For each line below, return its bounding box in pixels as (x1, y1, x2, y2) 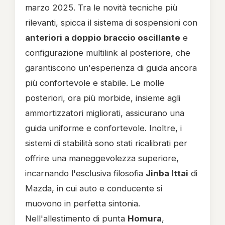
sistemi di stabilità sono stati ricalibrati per (25, 138, 187, 148)
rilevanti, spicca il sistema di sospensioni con (25, 18, 197, 28)
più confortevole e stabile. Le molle (25, 78, 164, 88)
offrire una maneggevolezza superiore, (25, 153, 179, 163)
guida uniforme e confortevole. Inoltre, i (25, 123, 182, 133)
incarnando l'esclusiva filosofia (25, 168, 146, 178)
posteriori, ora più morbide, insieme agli (25, 93, 180, 103)
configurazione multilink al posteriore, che (25, 48, 190, 58)
